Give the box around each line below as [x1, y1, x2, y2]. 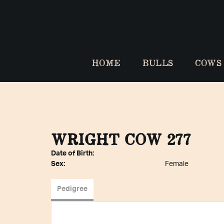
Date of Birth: [51, 150, 94, 157]
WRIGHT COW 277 [51, 129, 191, 150]
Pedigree [57, 185, 87, 192]
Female [164, 160, 188, 167]
